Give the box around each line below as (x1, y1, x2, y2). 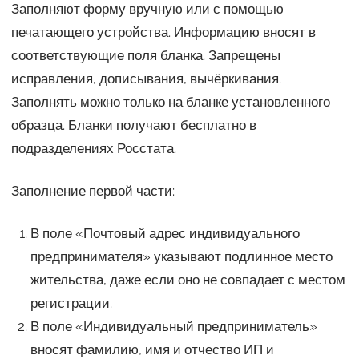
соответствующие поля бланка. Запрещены (10, 46, 280, 63)
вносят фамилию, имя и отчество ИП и (30, 341, 274, 357)
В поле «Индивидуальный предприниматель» (30, 317, 317, 334)
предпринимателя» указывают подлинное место (30, 248, 333, 264)
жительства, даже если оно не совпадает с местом (30, 271, 345, 288)
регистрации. (30, 294, 112, 311)
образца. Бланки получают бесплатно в (10, 116, 256, 133)
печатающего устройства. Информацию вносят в (10, 23, 316, 40)
